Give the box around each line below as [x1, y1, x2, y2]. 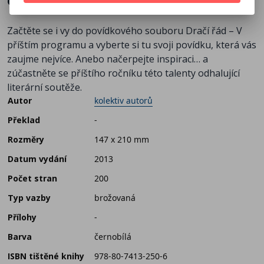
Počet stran [8, 172, 57, 184]
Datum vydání [8, 153, 67, 164]
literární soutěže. [7, 80, 82, 94]
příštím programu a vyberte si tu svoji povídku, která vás [7, 38, 256, 51]
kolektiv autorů [94, 94, 153, 106]
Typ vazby [8, 192, 51, 203]
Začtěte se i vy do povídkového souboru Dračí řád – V [7, 24, 242, 37]
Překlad [8, 114, 40, 126]
